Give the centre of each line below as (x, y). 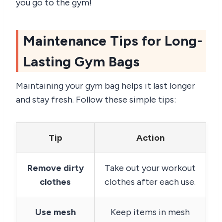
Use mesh (55, 212)
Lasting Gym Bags (82, 61)
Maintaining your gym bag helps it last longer (106, 85)
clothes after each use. (150, 182)
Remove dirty (55, 168)
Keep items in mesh (150, 212)
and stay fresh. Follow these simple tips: (96, 99)
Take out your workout (150, 168)
